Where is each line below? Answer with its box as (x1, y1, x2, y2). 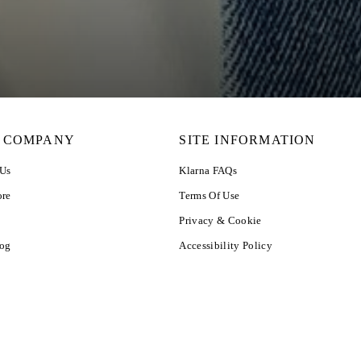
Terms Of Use (179, 189, 240, 201)
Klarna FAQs (179, 164, 237, 176)
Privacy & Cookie (179, 214, 262, 226)
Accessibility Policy (179, 239, 272, 251)
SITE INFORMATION (179, 133, 316, 147)
